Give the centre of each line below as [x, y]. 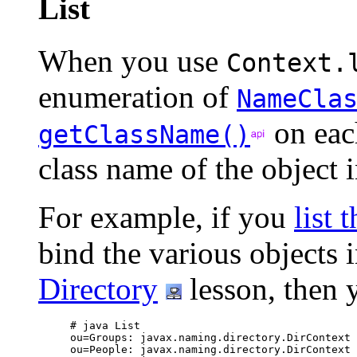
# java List [105, 326]
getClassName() [144, 135]
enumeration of [137, 97]
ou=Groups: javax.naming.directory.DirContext [210, 338]
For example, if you [166, 218]
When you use [132, 61]
